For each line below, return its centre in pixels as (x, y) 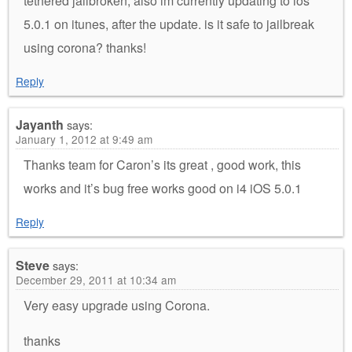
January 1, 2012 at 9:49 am (84, 139)
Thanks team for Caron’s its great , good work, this (162, 165)
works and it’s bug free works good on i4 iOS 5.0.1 (163, 188)
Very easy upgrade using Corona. (117, 305)
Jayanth (40, 125)
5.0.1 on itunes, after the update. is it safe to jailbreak (169, 24)
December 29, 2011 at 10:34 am (96, 280)
